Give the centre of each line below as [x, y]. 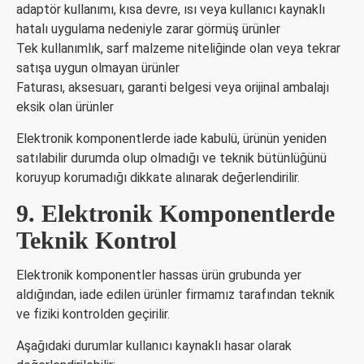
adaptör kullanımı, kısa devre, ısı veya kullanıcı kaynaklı [171, 9]
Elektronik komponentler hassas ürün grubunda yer [159, 275]
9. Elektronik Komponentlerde [175, 213]
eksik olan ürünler [65, 107]
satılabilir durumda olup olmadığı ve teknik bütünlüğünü [171, 158]
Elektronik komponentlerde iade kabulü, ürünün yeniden [171, 139]
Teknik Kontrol [96, 240]
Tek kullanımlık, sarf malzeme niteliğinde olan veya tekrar [178, 48]
